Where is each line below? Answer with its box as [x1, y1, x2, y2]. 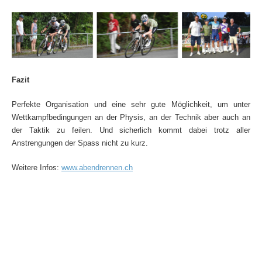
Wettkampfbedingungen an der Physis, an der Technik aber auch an [12, 113, 250, 122]
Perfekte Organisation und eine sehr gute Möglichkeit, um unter [12, 100, 250, 109]
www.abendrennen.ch [61, 163, 133, 173]
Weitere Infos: [12, 163, 61, 173]
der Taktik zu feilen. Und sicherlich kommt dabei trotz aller [12, 126, 250, 135]
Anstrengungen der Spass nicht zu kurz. [12, 139, 148, 148]
